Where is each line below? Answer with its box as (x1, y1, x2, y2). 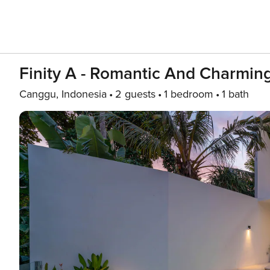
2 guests (115, 87, 155, 101)
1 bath (222, 87, 249, 101)
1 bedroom (164, 87, 213, 101)
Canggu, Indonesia (19, 87, 107, 101)
